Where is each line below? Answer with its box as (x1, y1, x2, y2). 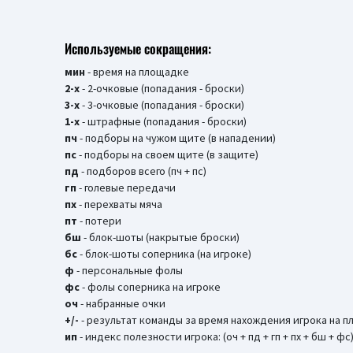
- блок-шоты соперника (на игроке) (77, 247, 251, 261)
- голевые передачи (76, 180, 176, 195)
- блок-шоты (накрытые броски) (81, 230, 240, 244)
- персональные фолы (74, 263, 183, 277)
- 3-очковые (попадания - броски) (80, 98, 244, 112)
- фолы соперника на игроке (80, 280, 221, 294)
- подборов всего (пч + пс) (79, 164, 206, 178)
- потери (77, 214, 121, 228)
